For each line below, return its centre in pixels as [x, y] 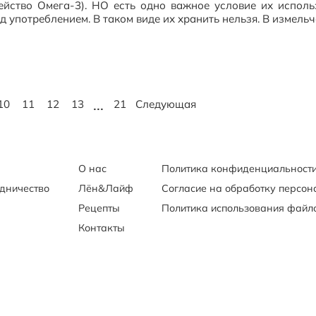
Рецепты [99, 208]
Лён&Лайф [105, 189]
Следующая [166, 104]
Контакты [101, 228]
